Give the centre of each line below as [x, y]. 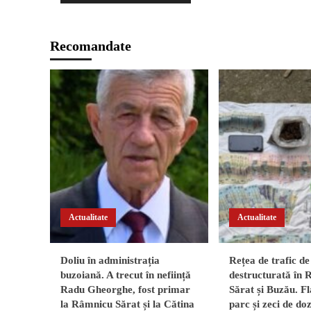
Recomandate [91, 46]
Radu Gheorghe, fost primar [125, 290]
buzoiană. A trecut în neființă [126, 275]
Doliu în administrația [110, 261]
